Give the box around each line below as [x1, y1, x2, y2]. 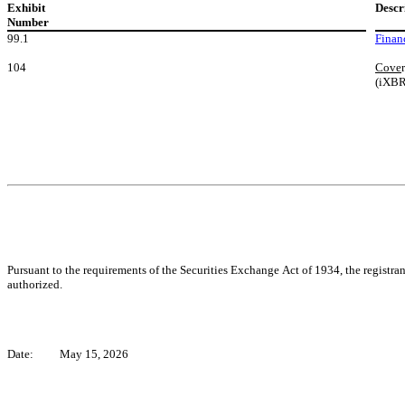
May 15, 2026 [60, 346, 128, 361]
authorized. [7, 277, 62, 291]
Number [7, 15, 49, 30]
